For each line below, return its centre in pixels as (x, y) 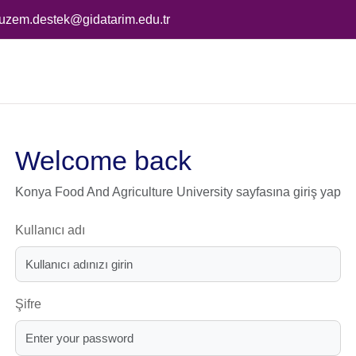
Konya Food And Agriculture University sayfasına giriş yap (178, 192)
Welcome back (103, 161)
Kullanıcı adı (50, 230)
